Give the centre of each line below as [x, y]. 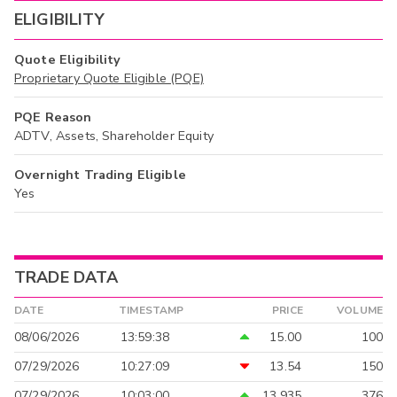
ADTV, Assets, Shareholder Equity [114, 136]
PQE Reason [53, 117]
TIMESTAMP [152, 311]
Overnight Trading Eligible [100, 175]
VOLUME [360, 311]
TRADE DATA [66, 278]
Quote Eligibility [68, 60]
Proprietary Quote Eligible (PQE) [109, 78]
